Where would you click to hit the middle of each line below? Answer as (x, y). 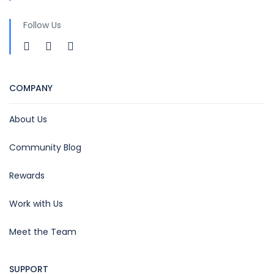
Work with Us (36, 203)
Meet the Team (43, 231)
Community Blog (45, 147)
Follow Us (42, 25)
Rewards (27, 175)
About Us (28, 119)
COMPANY (31, 88)
